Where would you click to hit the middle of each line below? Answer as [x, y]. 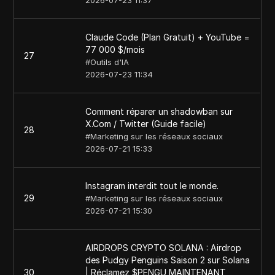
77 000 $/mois [115, 49]
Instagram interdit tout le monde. [152, 186]
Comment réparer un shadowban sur [159, 111]
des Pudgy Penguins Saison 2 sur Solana [168, 260]
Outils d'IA [110, 62]
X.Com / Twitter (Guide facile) [146, 124]
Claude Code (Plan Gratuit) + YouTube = [168, 37]
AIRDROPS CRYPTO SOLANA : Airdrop [164, 248]
